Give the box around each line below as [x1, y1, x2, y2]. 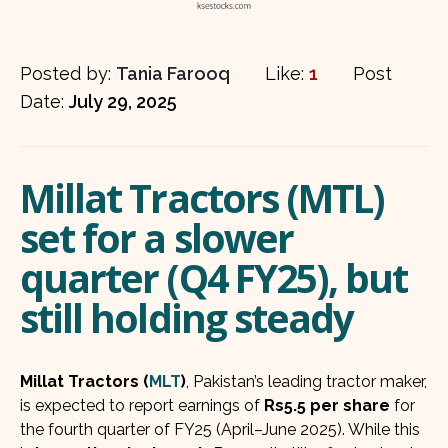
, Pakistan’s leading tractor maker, [186, 371, 427, 391]
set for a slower [20, 211, 293, 264]
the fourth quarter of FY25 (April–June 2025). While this [20, 419, 420, 439]
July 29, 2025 [69, 91, 177, 112]
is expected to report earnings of [20, 395, 264, 415]
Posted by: [20, 63, 116, 84]
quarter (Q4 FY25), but [20, 251, 408, 304]
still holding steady [20, 291, 354, 344]
